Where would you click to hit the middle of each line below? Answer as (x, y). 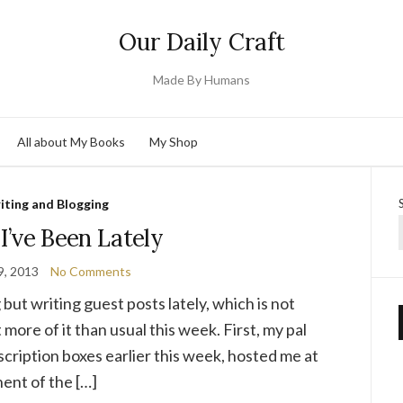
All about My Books (71, 141)
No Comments (90, 271)
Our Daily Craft (201, 42)
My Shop (174, 141)
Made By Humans (201, 80)
